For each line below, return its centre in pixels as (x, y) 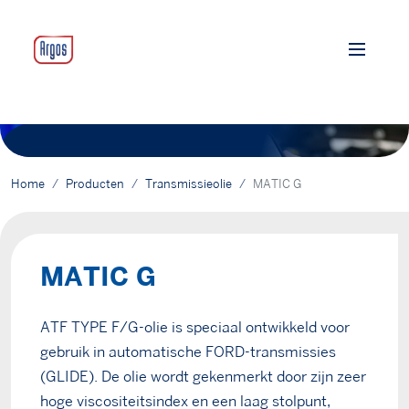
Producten (95, 184)
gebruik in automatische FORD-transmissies (188, 353)
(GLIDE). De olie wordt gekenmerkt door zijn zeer (203, 378)
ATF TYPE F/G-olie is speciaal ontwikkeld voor (195, 328)
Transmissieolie (189, 184)
